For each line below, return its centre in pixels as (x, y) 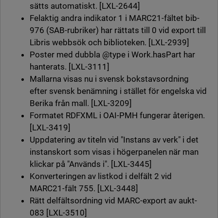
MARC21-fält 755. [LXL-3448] (84, 189)
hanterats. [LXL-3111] (70, 67)
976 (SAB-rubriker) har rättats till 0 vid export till (118, 30)
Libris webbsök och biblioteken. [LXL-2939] (109, 43)
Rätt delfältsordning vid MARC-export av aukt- (113, 201)
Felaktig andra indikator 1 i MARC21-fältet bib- (115, 18)
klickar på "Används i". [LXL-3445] (91, 164)
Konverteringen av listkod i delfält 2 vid (101, 176)
